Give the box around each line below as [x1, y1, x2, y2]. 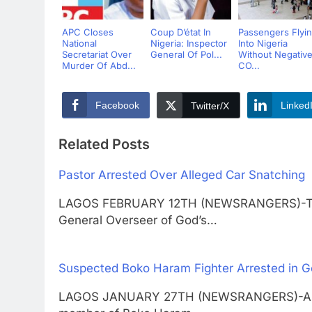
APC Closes [62, 26, 114, 38]
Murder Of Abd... [62, 60, 136, 71]
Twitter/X [191, 100, 229, 111]
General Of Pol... [150, 49, 222, 60]
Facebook [95, 100, 139, 111]
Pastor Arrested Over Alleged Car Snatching [58, 167, 305, 182]
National [62, 38, 97, 49]
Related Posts [58, 135, 150, 153]
